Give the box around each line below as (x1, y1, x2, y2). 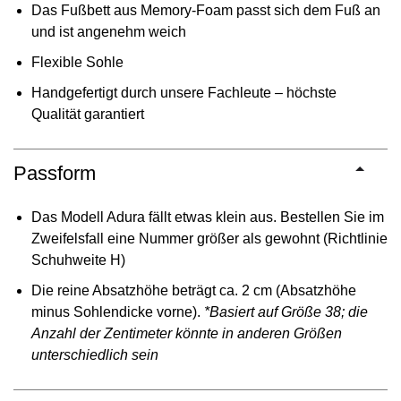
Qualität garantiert (31, 106, 144, 122)
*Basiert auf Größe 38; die (204, 303, 368, 320)
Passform (13, 161, 96, 184)
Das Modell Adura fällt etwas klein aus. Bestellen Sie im (31, 209, 384, 225)
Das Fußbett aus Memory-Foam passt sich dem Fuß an (31, 2, 380, 18)
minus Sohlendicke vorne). (31, 303, 204, 320)
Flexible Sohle (31, 54, 124, 70)
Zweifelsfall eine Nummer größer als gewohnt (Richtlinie (31, 230, 388, 246)
